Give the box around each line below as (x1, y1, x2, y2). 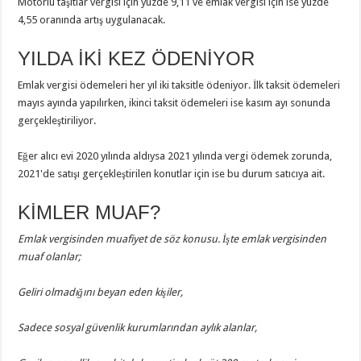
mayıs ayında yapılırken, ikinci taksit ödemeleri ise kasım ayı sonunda (18, 97, 331, 109)
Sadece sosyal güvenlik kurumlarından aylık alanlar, (18, 322, 258, 334)
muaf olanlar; (18, 251, 81, 263)
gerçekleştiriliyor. (18, 114, 97, 127)
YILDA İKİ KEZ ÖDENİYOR (18, 48, 255, 69)
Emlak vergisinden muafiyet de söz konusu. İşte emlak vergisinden (18, 233, 327, 245)
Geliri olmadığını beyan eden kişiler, (18, 286, 184, 298)
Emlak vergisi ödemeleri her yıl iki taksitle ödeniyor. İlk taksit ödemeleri (18, 79, 341, 91)
